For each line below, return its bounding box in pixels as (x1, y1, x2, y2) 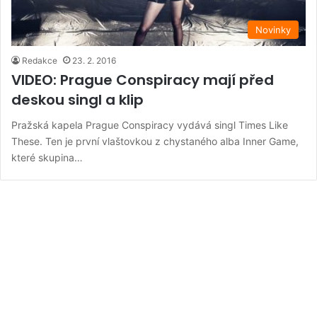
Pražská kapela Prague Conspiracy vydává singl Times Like (11, 118, 288, 131)
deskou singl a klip (11, 89, 144, 110)
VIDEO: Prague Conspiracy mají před (11, 69, 274, 90)
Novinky (255, 23, 291, 35)
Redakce (22, 54, 57, 66)
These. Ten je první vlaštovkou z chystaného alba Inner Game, (11, 134, 299, 147)
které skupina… (11, 151, 83, 163)
